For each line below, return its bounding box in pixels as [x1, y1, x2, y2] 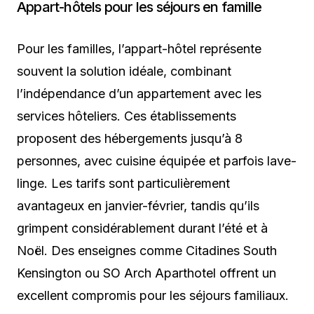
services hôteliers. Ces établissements [17, 109, 236, 124]
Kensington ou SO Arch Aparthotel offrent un [17, 266, 276, 281]
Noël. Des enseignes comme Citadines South [17, 243, 277, 259]
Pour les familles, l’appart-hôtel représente [17, 41, 261, 57]
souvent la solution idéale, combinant [17, 64, 231, 79]
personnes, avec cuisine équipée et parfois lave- [17, 153, 296, 169]
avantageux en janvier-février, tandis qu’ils [17, 198, 259, 214]
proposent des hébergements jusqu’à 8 [17, 131, 243, 146]
